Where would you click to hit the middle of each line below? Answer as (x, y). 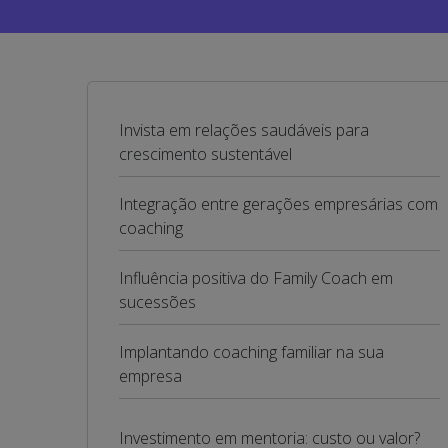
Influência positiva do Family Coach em (256, 278)
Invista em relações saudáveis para (244, 130)
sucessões (157, 302)
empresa (150, 376)
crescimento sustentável (205, 154)
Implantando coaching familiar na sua (251, 352)
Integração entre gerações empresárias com (278, 204)
